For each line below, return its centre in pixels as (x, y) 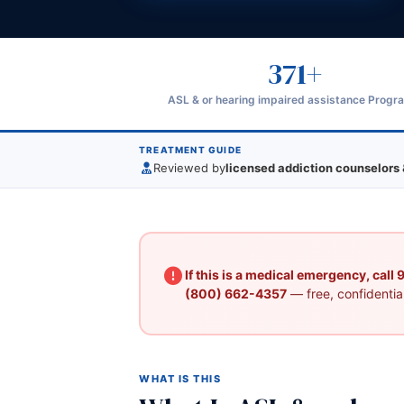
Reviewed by (190, 168)
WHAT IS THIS (180, 379)
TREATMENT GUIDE (190, 150)
